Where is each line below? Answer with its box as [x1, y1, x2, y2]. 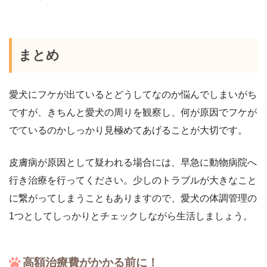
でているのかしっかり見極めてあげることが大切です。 [9, 125, 247, 136]
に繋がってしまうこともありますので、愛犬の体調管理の [9, 193, 257, 204]
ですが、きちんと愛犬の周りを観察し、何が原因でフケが [9, 107, 257, 118]
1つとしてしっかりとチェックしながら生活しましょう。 [9, 211, 253, 222]
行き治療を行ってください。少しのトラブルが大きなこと [9, 175, 257, 186]
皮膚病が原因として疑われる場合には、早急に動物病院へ [9, 157, 257, 168]
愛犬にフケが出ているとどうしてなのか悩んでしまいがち [9, 89, 257, 100]
